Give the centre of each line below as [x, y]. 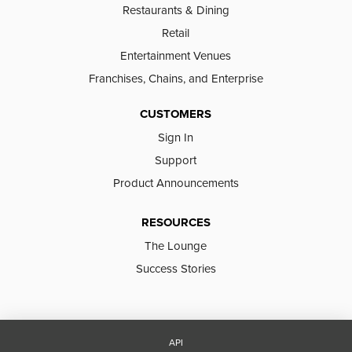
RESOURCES [176, 223]
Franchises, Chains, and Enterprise [176, 79]
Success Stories [176, 269]
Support [176, 160]
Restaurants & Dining [176, 10]
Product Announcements [176, 183]
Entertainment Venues [176, 56]
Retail [176, 33]
